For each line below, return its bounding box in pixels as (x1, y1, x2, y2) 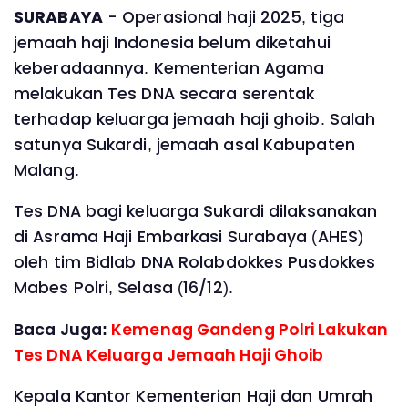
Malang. (14, 158, 84, 181)
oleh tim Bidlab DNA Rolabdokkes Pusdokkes (14, 251, 376, 274)
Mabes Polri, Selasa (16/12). (14, 277, 233, 300)
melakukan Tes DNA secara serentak (14, 82, 315, 105)
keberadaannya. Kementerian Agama (14, 56, 325, 79)
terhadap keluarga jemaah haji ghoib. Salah (14, 107, 376, 130)
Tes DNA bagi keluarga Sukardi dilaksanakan (14, 200, 378, 223)
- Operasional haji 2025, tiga (102, 5, 344, 28)
